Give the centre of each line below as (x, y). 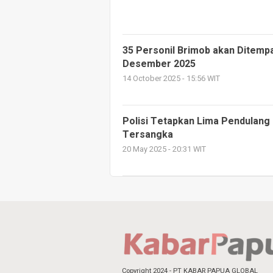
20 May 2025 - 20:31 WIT (164, 149)
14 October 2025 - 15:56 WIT (171, 79)
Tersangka (148, 135)
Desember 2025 (159, 64)
